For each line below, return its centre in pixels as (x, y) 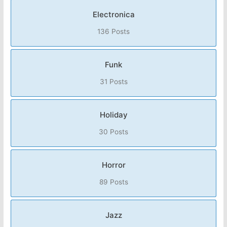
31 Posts (113, 82)
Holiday (113, 115)
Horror (113, 165)
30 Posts (113, 132)
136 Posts (113, 32)
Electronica (113, 15)
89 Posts (113, 182)
